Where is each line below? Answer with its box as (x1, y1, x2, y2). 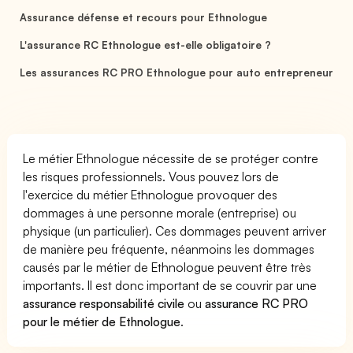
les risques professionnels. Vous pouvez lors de (23, 168, 280, 184)
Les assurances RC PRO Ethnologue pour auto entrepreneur (19, 65, 334, 79)
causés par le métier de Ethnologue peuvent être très (23, 258, 312, 275)
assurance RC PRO (205, 295, 309, 311)
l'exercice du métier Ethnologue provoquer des (23, 186, 278, 203)
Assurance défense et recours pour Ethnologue (19, 10, 268, 24)
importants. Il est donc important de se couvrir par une (23, 277, 318, 293)
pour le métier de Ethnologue (23, 313, 181, 329)
